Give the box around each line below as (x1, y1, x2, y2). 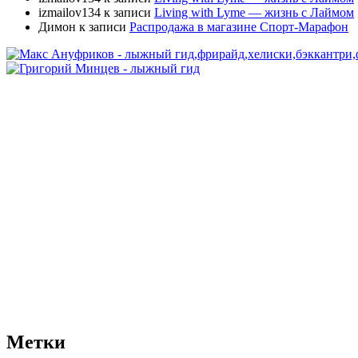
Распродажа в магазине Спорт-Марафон (129, 20, 348, 34)
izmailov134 (38, 6, 101, 20)
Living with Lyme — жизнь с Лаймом (154, 6, 354, 20)
